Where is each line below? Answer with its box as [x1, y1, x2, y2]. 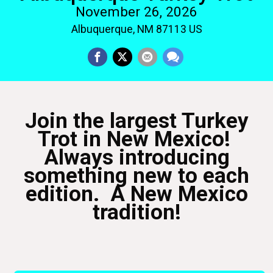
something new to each [24, 163, 249, 188]
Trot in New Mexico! [37, 126, 236, 152]
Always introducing [43, 144, 230, 170]
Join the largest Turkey [24, 108, 249, 133]
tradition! [92, 199, 181, 225]
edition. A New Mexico [25, 181, 248, 207]
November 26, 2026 [76, 4, 197, 20]
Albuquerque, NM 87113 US [71, 23, 202, 36]
